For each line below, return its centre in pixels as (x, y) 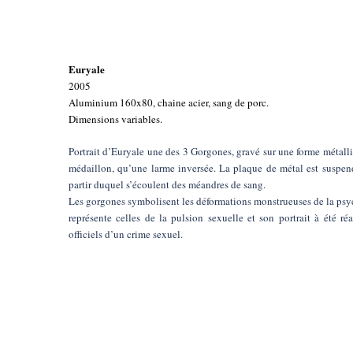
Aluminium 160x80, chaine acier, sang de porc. (169, 102)
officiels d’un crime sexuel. (126, 234)
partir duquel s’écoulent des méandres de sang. (167, 184)
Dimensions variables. (115, 119)
